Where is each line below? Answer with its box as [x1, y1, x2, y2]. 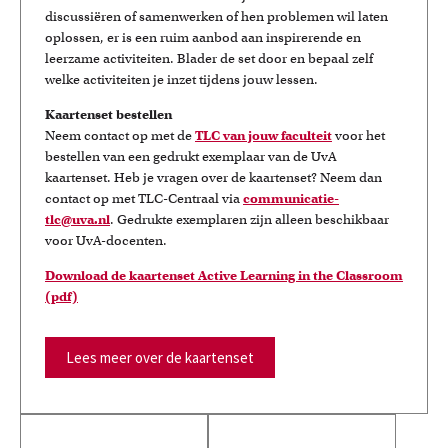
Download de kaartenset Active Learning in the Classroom [45, 267, 403, 284]
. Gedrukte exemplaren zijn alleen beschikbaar [110, 211, 389, 228]
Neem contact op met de [45, 127, 195, 144]
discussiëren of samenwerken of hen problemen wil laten [45, 8, 388, 25]
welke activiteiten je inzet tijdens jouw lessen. [45, 71, 318, 88]
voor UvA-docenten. [45, 232, 167, 249]
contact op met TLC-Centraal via [45, 190, 243, 207]
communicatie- [243, 190, 339, 207]
